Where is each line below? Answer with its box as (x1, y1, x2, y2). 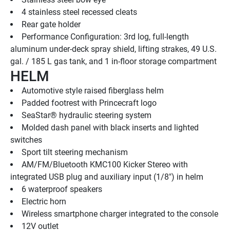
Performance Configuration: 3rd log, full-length (22, 32, 189, 42)
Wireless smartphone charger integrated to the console (22, 209, 218, 219)
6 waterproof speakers (22, 184, 102, 195)
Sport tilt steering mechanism (22, 147, 128, 158)
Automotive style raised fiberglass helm (22, 86, 164, 96)
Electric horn (22, 197, 66, 207)
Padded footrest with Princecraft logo (22, 98, 157, 108)
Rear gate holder (22, 20, 81, 30)
